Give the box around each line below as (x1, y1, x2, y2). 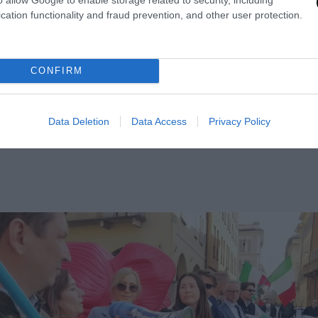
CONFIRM (30, 65, 83, 76)
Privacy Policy (208, 115, 270, 127)
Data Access (131, 115, 187, 127)
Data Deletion (48, 115, 109, 127)
